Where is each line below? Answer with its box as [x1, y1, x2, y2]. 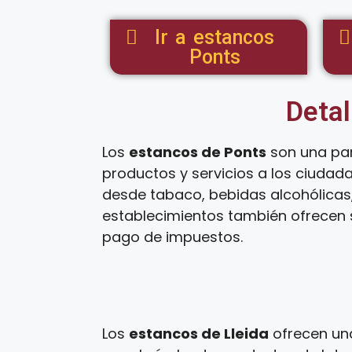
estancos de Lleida [129, 324, 269, 343]
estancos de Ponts [129, 142, 266, 162]
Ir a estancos [155, 26, 274, 49]
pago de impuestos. [102, 227, 243, 247]
